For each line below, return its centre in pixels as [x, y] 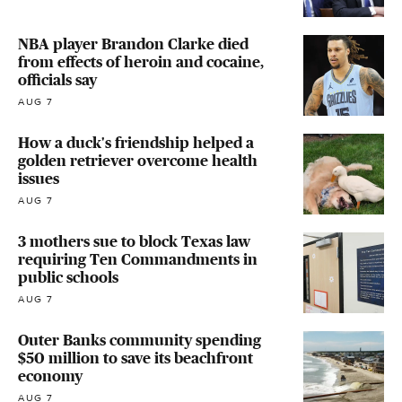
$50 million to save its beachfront [135, 358]
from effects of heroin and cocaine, [141, 62]
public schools [68, 278]
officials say [57, 80]
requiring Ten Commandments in [138, 260]
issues [39, 179]
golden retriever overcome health [138, 161]
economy [50, 376]
